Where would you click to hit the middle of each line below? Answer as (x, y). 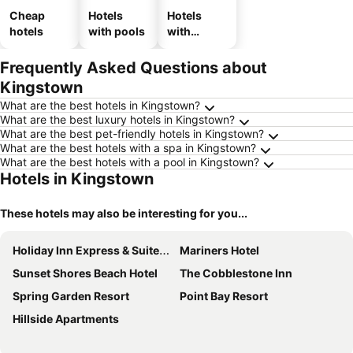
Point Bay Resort (224, 296)
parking (188, 47)
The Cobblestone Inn (236, 273)
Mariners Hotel (219, 250)
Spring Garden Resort (71, 296)
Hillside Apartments (66, 319)
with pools (117, 31)
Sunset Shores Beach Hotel (85, 273)
